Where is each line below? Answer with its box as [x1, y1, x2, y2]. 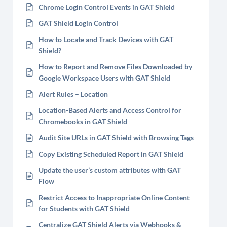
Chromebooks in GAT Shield [39, 117, 127, 126]
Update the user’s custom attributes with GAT [39, 166, 181, 174]
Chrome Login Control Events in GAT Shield [39, 3, 175, 11]
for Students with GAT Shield [39, 204, 130, 213]
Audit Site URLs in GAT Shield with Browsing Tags [39, 133, 194, 142]
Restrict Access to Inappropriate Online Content [39, 193, 190, 202]
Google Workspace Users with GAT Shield [39, 73, 170, 82]
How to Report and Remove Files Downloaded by [39, 62, 192, 71]
